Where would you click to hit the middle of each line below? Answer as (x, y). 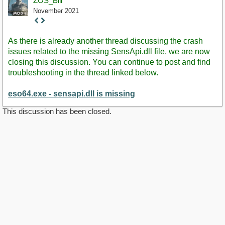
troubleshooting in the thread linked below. (83, 73)
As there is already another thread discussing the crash (105, 41)
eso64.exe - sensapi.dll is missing (72, 94)
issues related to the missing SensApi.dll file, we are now (109, 52)
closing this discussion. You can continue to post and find (109, 62)
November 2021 (56, 11)
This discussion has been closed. (57, 111)
